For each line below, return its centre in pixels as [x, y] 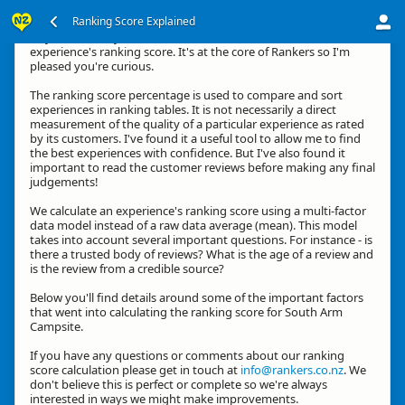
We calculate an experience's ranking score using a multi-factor [198, 211]
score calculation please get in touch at [135, 370]
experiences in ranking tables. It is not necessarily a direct [183, 109]
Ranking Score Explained [134, 21]
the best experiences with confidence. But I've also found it [188, 153]
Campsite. [57, 326]
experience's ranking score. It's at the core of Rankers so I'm [190, 52]
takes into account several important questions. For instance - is [201, 240]
